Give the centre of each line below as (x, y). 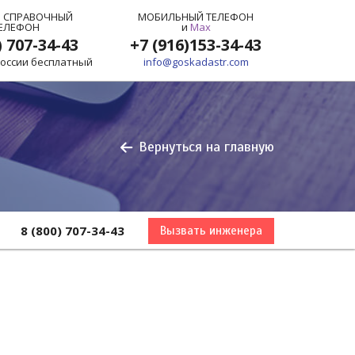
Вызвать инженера (211, 231)
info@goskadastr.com (196, 62)
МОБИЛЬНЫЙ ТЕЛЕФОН (196, 17)
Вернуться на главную (206, 147)
